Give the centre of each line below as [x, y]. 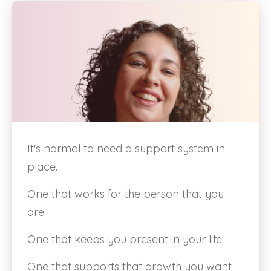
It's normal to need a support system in [126, 149]
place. [42, 167]
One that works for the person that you [126, 194]
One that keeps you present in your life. [126, 239]
